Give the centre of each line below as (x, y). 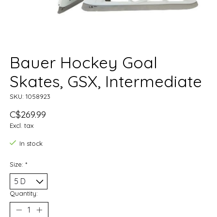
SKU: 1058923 (30, 97)
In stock (31, 144)
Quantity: (24, 193)
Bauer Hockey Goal (84, 62)
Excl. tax (22, 126)
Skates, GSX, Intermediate (106, 81)
